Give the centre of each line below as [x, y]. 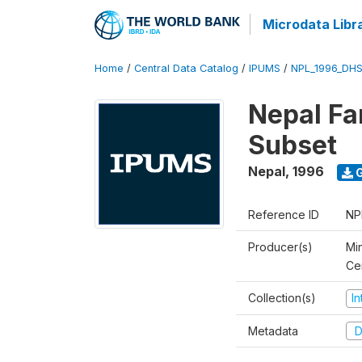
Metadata [273, 330]
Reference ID [284, 215]
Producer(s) [280, 247]
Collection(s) [282, 298]
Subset [293, 145]
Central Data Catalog [186, 68]
